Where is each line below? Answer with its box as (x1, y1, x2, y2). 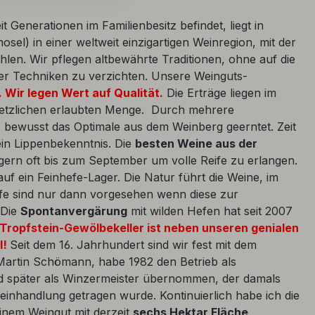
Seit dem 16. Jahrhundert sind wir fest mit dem (10, 237, 257, 252)
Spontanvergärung (20, 203, 127, 218)
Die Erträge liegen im (163, 85, 276, 100)
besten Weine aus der (135, 136, 257, 150)
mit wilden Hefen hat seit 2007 (127, 203, 292, 218)
